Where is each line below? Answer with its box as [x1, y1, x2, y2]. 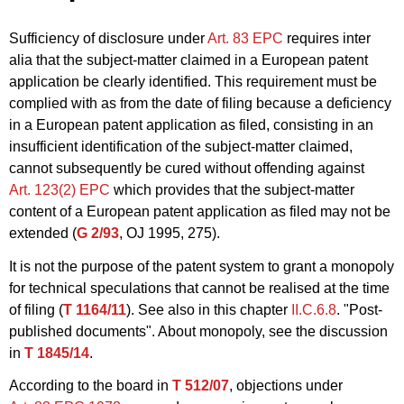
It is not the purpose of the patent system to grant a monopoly [9, 258, 394, 274]
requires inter [283, 30, 371, 46]
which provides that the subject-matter [110, 181, 354, 197]
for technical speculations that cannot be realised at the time [9, 280, 390, 296]
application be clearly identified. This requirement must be [9, 73, 377, 89]
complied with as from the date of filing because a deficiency [9, 95, 391, 111]
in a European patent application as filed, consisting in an [9, 116, 373, 133]
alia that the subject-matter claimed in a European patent [9, 51, 368, 68]
